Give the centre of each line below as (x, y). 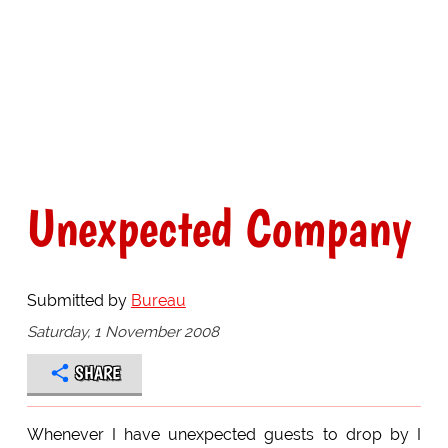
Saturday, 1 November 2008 (122, 331)
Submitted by (78, 301)
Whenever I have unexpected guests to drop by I (224, 434)
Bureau (158, 301)
